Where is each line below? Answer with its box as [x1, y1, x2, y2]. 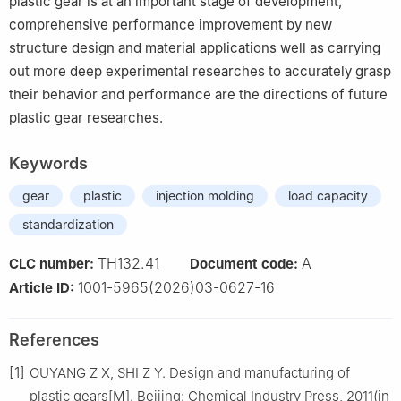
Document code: [190, 254, 302, 272]
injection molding [156, 187, 254, 203]
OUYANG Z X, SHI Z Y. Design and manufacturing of [30, 363, 350, 381]
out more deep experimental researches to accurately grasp [9, 62, 391, 80]
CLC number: [9, 254, 98, 272]
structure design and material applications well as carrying [9, 38, 380, 56]
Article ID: [9, 278, 78, 296]
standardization [22, 216, 114, 232]
